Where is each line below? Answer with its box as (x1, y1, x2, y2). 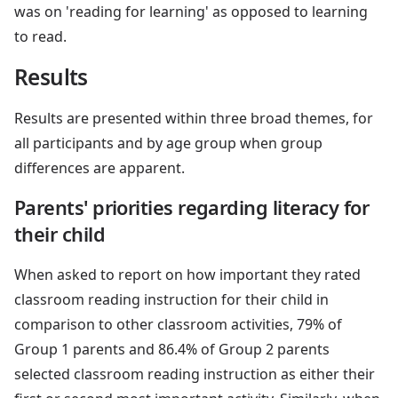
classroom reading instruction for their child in (14, 289, 329, 309)
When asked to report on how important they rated (14, 264, 361, 284)
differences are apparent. (14, 157, 185, 178)
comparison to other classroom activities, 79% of (14, 314, 342, 334)
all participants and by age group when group (14, 132, 322, 153)
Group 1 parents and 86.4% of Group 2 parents (14, 338, 330, 359)
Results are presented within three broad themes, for (14, 107, 373, 128)
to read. (14, 26, 67, 46)
